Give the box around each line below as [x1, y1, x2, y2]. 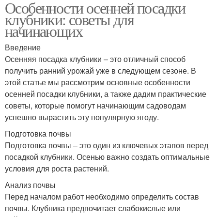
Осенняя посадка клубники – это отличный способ [5, 53, 186, 65]
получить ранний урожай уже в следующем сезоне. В [5, 65, 196, 77]
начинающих [5, 20, 82, 42]
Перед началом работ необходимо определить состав [5, 191, 199, 202]
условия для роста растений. [5, 163, 109, 174]
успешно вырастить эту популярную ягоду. [5, 111, 159, 123]
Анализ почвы [5, 179, 56, 191]
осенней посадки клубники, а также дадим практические [5, 88, 206, 100]
